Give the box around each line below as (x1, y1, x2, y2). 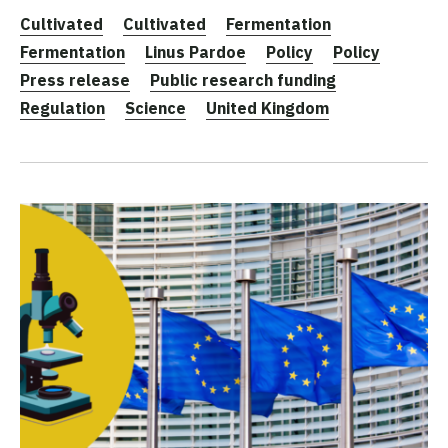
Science (125, 98, 186, 119)
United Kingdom (206, 98, 329, 119)
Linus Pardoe (145, 42, 246, 63)
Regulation (20, 98, 105, 119)
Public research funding (150, 70, 336, 91)
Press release (20, 70, 130, 91)
